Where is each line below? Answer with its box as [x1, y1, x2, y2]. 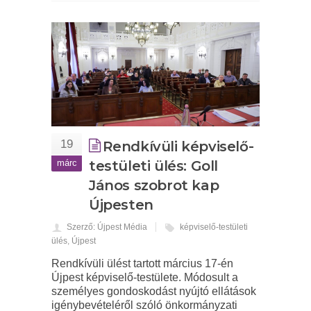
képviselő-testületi [180, 222, 248, 232]
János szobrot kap [89, 177, 219, 194]
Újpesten [89, 196, 153, 213]
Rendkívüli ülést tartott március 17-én [51, 258, 233, 269]
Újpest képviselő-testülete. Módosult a [51, 271, 238, 283]
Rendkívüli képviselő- [102, 138, 254, 155]
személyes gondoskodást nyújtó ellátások [51, 285, 256, 297]
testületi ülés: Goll [89, 158, 218, 174]
